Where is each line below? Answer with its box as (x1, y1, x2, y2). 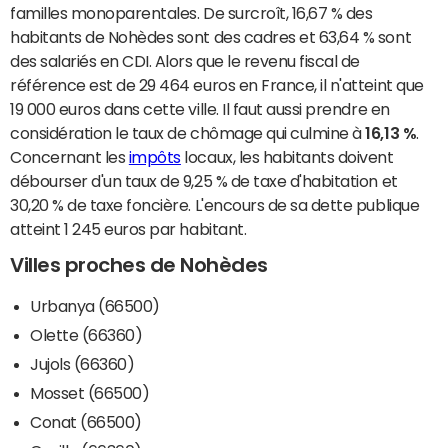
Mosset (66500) (30, 385, 150, 402)
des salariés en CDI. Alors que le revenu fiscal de (10, 53, 360, 70)
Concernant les (10, 149, 129, 166)
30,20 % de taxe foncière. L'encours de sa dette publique (10, 197, 420, 214)
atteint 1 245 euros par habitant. (10, 221, 247, 238)
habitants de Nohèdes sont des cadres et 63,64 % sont (10, 29, 412, 46)
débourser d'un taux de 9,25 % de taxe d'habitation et (10, 173, 398, 190)
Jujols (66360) (30, 356, 135, 373)
